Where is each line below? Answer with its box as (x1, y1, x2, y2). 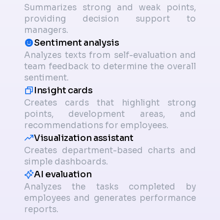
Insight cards (34, 84, 93, 96)
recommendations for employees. (24, 120, 168, 131)
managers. (24, 25, 68, 35)
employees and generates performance (24, 192, 196, 203)
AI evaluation (34, 168, 92, 180)
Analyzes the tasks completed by (24, 181, 196, 192)
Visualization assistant (34, 132, 134, 143)
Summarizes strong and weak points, (24, 2, 196, 13)
